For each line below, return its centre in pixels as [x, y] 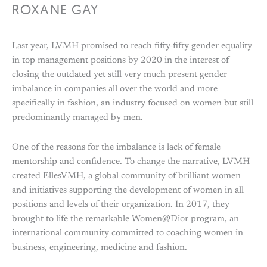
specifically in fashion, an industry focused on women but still [133, 103]
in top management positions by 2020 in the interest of [120, 60]
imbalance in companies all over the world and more [115, 89]
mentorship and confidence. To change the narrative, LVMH [131, 162]
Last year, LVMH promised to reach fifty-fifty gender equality [132, 46]
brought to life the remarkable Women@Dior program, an [125, 219]
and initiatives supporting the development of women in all [128, 191]
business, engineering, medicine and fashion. [100, 248]
